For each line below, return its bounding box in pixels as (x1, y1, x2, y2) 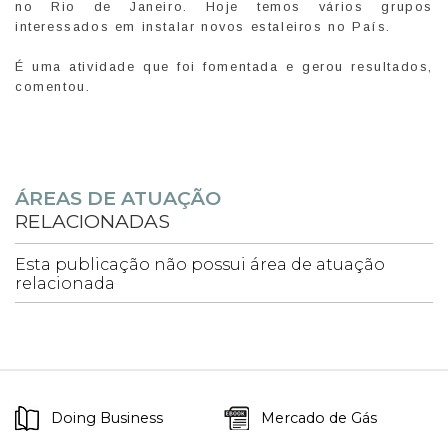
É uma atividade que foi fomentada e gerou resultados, (15, 58, 433, 74)
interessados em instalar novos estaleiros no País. (15, 18, 392, 34)
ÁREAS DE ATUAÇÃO (15, 185, 221, 210)
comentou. (15, 78, 91, 94)
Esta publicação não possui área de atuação (15, 254, 385, 274)
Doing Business (51, 409, 163, 428)
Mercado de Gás (261, 409, 377, 428)
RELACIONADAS (15, 208, 170, 233)
